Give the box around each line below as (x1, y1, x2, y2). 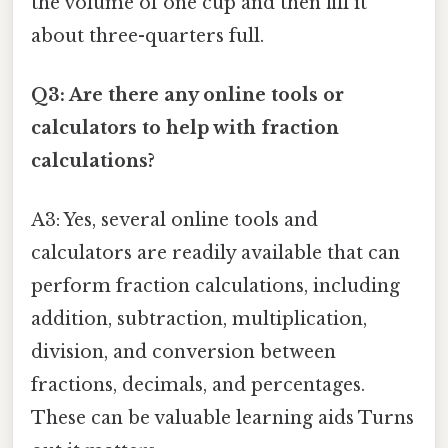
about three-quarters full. (31, 24, 264, 47)
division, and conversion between (31, 341, 336, 364)
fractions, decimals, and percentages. (31, 374, 365, 397)
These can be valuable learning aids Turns (31, 407, 414, 430)
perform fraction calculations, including (31, 275, 400, 298)
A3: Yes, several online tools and (31, 209, 318, 232)
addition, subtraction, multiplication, (31, 308, 367, 331)
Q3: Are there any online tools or (31, 83, 344, 106)
